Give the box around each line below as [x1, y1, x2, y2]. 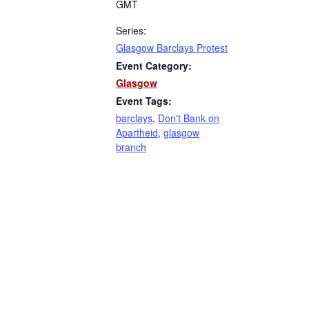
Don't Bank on [158, 111, 219, 126]
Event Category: [116, 59, 192, 73]
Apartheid [116, 126, 158, 140]
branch [116, 140, 146, 154]
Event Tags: [116, 94, 172, 108]
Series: [116, 23, 146, 38]
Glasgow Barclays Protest [116, 41, 228, 55]
